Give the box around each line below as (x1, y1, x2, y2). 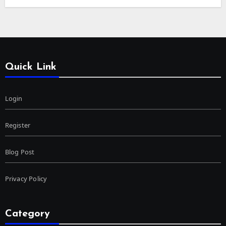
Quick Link (5, 62, 56, 72)
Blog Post (5, 147, 35, 156)
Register (5, 120, 31, 130)
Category (5, 208, 50, 219)
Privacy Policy (5, 174, 47, 183)
